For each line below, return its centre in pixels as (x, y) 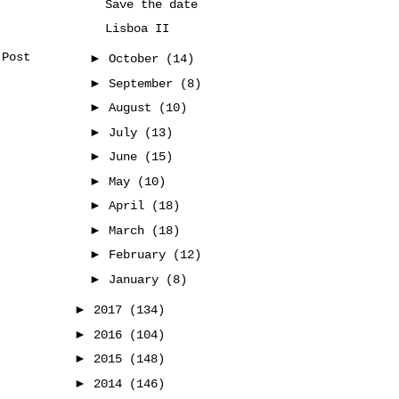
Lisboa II (137, 28)
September (144, 83)
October (137, 59)
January (137, 279)
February (140, 255)
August (133, 108)
